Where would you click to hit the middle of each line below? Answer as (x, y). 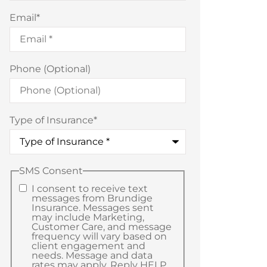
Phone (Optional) (50, 69)
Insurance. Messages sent (92, 207)
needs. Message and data (92, 255)
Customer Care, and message (101, 226)
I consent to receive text (89, 188)
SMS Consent (51, 171)
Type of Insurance (51, 120)
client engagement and (88, 246)
